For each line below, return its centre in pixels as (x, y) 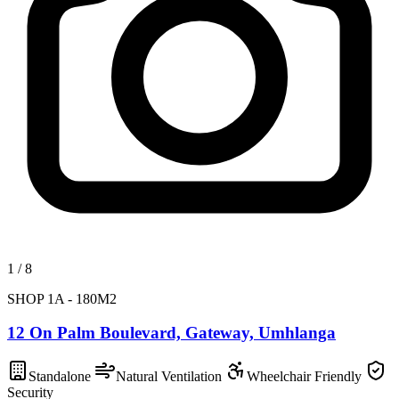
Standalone (61, 376)
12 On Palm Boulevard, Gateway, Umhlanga (171, 333)
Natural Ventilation (171, 376)
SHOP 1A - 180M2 (62, 298)
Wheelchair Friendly (306, 376)
